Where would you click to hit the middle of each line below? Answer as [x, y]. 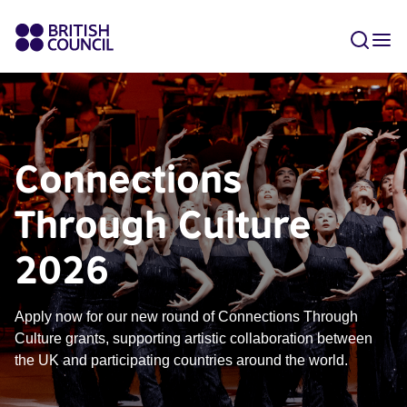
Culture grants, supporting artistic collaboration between [194, 338]
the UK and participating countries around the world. [183, 360]
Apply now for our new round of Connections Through [186, 317]
